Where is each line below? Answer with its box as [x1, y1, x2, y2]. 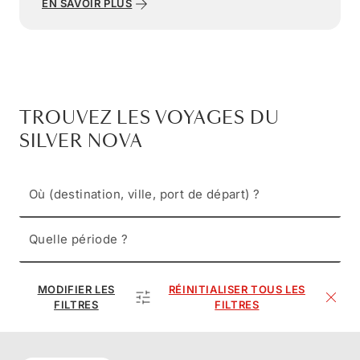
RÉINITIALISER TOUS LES [168, 282, 305, 296]
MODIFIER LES [37, 282, 115, 296]
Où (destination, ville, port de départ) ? [29, 186, 260, 202]
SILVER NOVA [19, 129, 143, 153]
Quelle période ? [29, 231, 129, 247]
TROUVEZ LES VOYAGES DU [19, 105, 280, 130]
